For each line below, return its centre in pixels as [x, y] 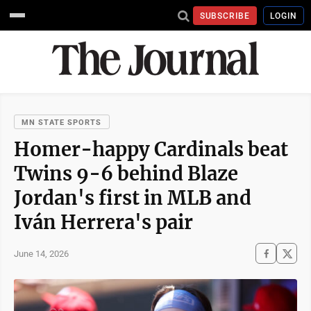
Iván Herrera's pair [103, 222]
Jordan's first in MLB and [133, 198]
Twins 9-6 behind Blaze [126, 174]
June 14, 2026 [41, 253]
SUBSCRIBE [225, 16]
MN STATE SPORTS [62, 123]
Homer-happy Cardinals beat [151, 149]
